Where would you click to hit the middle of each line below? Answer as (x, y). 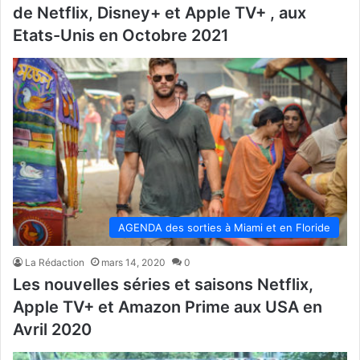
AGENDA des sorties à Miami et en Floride (224, 228)
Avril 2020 (52, 330)
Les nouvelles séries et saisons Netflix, (163, 285)
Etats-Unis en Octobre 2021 (121, 35)
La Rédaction (55, 263)
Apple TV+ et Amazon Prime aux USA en (168, 307)
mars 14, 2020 (133, 263)
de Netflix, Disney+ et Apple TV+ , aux (160, 12)
